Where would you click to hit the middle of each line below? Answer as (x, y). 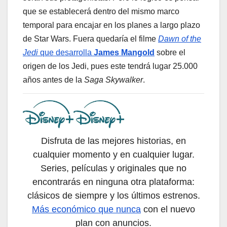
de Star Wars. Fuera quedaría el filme (90, 39)
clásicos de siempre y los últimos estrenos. (113, 196)
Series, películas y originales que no (113, 168)
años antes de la (53, 80)
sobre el (170, 53)
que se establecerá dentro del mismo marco (101, 12)
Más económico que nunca (86, 210)
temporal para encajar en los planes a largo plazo (111, 25)
